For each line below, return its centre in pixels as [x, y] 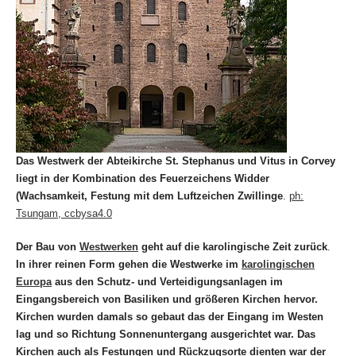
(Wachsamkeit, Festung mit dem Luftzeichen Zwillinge [149, 196]
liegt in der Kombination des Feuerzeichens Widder [143, 179]
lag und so [44, 335]
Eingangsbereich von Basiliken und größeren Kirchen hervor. [167, 300]
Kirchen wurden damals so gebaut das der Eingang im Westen [170, 317]
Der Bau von [48, 247]
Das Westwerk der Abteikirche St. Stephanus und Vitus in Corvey [176, 161]
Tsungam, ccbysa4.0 [64, 214]
